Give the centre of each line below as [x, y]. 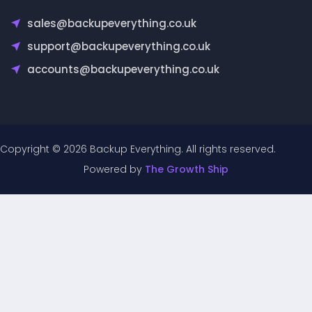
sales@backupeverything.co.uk [111, 23]
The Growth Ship [187, 169]
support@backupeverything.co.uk [118, 46]
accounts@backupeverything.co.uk [123, 69]
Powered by [114, 169]
